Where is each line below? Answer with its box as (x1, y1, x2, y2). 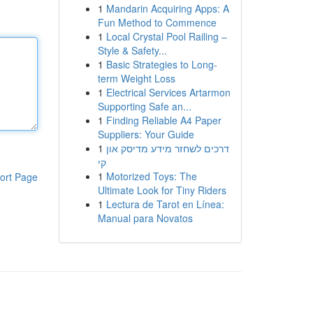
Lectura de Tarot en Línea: (105, 197, 224, 211)
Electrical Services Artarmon (105, 85, 231, 99)
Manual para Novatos (97, 211, 193, 225)
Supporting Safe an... (97, 99, 191, 113)
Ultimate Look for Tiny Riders (97, 183, 226, 197)
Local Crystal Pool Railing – (105, 29, 227, 43)
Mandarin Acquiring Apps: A (105, 1, 229, 15)
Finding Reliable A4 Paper (105, 113, 221, 127)
